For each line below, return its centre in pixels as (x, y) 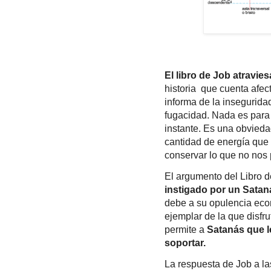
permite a (186, 230)
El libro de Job (198, 75)
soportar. (186, 243)
